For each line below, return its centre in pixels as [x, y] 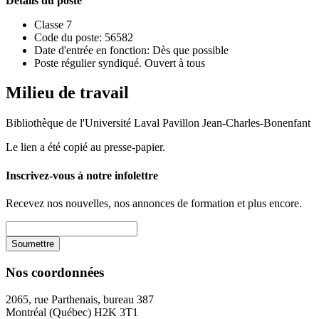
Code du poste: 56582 [84, 37]
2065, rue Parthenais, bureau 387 [80, 300]
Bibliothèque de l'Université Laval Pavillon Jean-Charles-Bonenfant [158, 123]
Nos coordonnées [55, 272]
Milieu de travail [67, 93]
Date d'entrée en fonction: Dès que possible [131, 50]
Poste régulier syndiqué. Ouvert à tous [120, 63]
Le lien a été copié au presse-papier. [85, 147]
